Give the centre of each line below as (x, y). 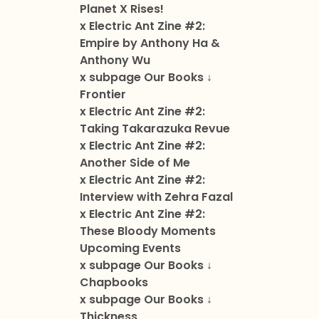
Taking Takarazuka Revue (155, 129)
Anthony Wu (115, 61)
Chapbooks (114, 283)
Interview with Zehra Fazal (156, 197)
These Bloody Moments (147, 231)
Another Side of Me (135, 163)
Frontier (103, 95)
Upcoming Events (130, 249)
